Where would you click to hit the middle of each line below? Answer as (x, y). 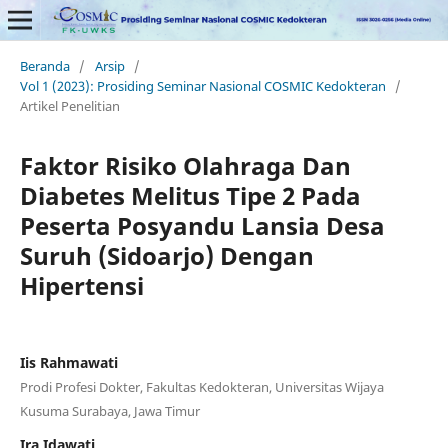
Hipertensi (81, 285)
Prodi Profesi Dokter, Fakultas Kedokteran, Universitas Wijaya (201, 386)
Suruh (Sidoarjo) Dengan (166, 255)
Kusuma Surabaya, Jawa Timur (109, 410)
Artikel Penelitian (69, 105)
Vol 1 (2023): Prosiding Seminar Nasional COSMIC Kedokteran (202, 85)
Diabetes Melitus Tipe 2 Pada (190, 195)
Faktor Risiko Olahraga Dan (185, 165)
